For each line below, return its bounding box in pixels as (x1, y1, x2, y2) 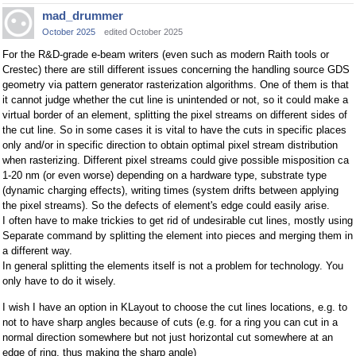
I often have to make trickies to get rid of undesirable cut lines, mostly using (2, 214, 353, 226)
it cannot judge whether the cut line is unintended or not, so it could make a (2, 93, 348, 106)
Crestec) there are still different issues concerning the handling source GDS (2, 63, 350, 75)
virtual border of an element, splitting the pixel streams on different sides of (2, 108, 347, 121)
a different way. (2, 244, 72, 257)
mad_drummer (42, 8, 123, 22)
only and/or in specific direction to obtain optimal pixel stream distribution (2, 138, 338, 151)
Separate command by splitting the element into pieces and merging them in (2, 229, 353, 242)
